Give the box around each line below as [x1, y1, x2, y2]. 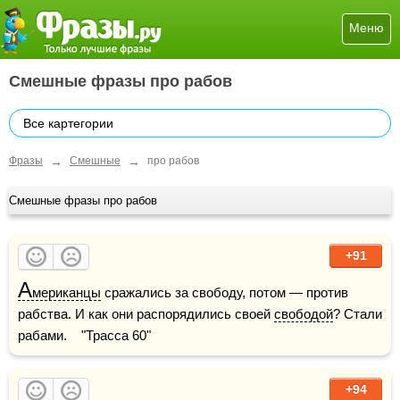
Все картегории [23, 116, 113, 130]
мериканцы [32, 284, 101, 300]
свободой [274, 305, 333, 321]
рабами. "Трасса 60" [18, 327, 151, 343]
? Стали [333, 305, 382, 321]
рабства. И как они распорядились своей [18, 305, 274, 321]
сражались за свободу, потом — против [101, 284, 348, 300]
